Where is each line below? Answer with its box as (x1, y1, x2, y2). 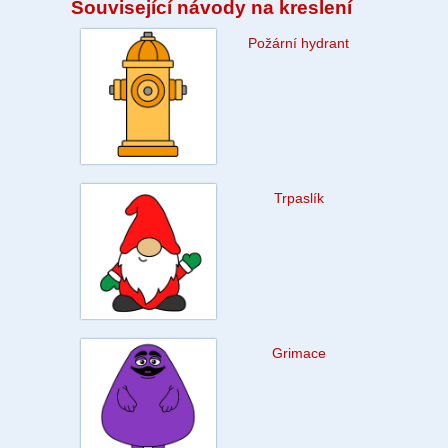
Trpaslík (273, 189, 324, 206)
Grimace (271, 344, 326, 361)
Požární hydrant (248, 34, 349, 51)
